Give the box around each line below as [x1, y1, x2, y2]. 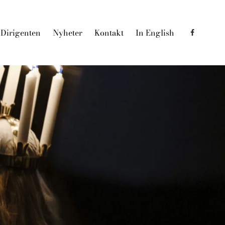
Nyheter [53, 26, 83, 39]
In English [136, 26, 175, 39]
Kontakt [94, 26, 124, 39]
